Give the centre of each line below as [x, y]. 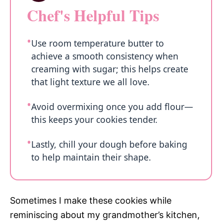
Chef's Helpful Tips [93, 15]
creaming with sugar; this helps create [110, 69]
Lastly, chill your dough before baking [109, 144]
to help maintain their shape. [91, 157]
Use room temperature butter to [98, 43]
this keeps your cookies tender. [94, 120]
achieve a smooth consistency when [105, 56]
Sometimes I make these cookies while [91, 200]
